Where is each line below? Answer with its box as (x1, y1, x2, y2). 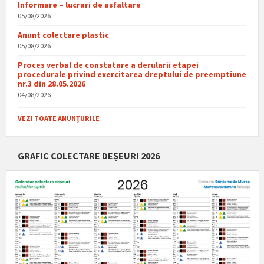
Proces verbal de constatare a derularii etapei (18, 59, 199, 70)
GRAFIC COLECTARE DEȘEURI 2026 (18, 149, 160, 161)
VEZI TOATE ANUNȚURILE (18, 113, 100, 123)
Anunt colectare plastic (18, 29, 109, 40)
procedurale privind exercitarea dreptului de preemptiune (18, 68, 246, 80)
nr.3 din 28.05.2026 (18, 78, 85, 89)
